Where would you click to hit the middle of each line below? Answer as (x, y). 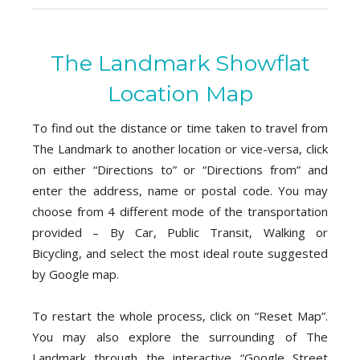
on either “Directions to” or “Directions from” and (180, 169)
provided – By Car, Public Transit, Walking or (180, 232)
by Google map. (76, 274)
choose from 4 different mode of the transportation (180, 211)
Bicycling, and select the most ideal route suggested (180, 253)
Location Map (180, 93)
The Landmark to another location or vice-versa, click (180, 148)
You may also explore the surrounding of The (180, 336)
